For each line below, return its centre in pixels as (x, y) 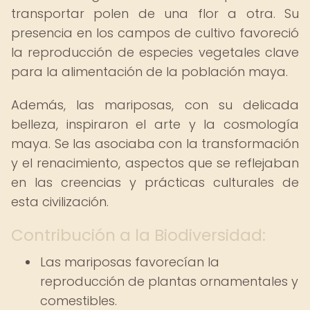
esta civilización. (60, 202)
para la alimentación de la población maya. (149, 72)
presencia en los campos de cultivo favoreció (155, 33)
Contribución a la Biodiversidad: (138, 235)
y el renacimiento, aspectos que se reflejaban (155, 163)
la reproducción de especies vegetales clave (155, 52)
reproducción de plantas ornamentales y (169, 281)
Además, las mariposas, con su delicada (155, 105)
